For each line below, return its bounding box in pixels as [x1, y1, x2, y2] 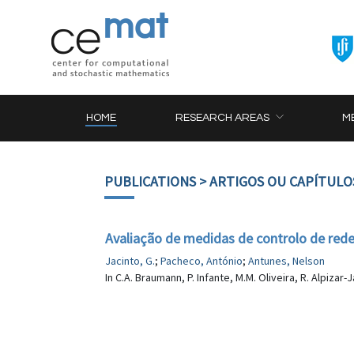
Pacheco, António [160, 254, 243, 268]
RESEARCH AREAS [175, 112, 270, 123]
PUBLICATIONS [104, 172, 196, 190]
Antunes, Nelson [248, 254, 325, 268]
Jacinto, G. [105, 254, 155, 268]
